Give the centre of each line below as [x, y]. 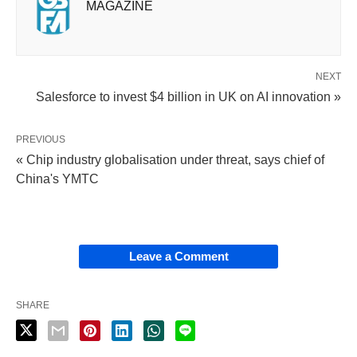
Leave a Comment [178, 256]
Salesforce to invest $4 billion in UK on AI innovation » [188, 96]
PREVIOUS [41, 139]
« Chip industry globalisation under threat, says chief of [170, 159]
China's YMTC [57, 178]
